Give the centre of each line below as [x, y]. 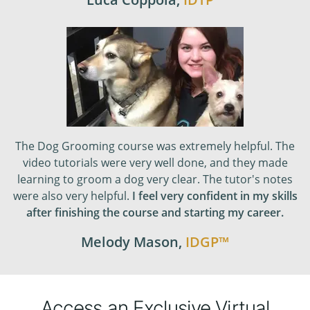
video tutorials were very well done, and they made [155, 162]
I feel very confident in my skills [215, 195]
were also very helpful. [72, 195]
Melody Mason [130, 241]
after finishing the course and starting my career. [155, 212]
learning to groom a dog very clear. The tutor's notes [155, 179]
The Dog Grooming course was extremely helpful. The [155, 146]
